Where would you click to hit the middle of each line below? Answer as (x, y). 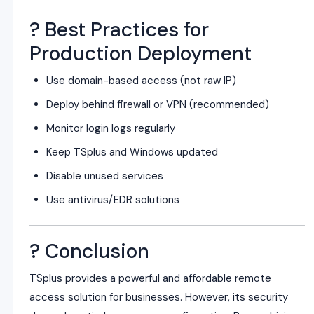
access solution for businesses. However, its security (159, 297)
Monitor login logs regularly (111, 128)
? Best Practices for (119, 30)
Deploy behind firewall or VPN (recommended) (158, 104)
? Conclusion (89, 251)
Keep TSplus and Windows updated (132, 152)
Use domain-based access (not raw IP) (141, 81)
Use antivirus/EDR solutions (113, 200)
